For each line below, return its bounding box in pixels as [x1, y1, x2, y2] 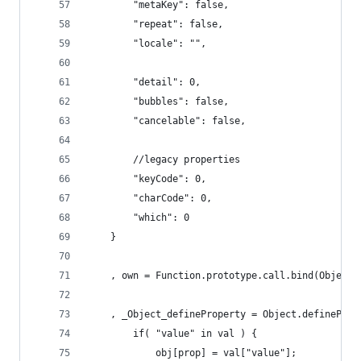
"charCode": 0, [133, 193, 212, 204]
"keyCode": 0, [133, 173, 206, 185]
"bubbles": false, [133, 96, 229, 107]
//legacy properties [133, 154, 240, 165]
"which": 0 [133, 212, 189, 223]
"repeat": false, [133, 19, 223, 30]
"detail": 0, [133, 77, 201, 88]
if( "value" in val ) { [133, 328, 257, 339]
